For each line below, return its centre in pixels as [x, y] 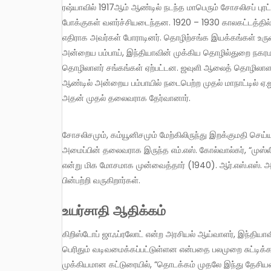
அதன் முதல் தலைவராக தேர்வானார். [126, 98]
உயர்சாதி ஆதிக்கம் [114, 209]
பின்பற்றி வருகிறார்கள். [101, 181]
